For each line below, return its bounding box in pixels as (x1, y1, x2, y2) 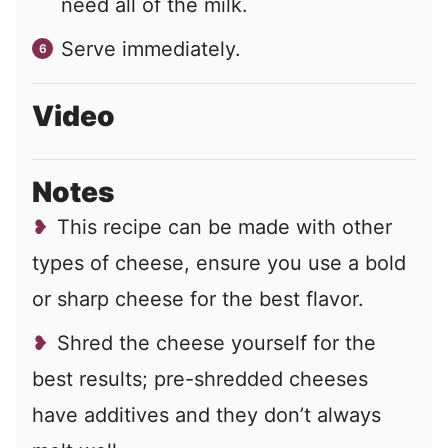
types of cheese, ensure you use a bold (32, 250, 406, 275)
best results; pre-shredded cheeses (32, 366, 368, 391)
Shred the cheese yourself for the (57, 330, 376, 355)
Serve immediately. (61, 36, 241, 61)
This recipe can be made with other (57, 214, 392, 239)
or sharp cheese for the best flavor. (32, 286, 364, 311)
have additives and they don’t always (32, 402, 381, 427)
